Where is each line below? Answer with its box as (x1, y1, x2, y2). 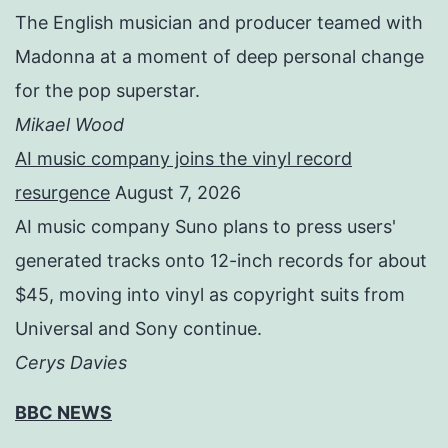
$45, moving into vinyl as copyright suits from (15, 284, 405, 306)
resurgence (15, 182, 110, 204)
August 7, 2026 (115, 182, 241, 204)
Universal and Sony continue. (15, 318, 262, 340)
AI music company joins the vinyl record (15, 148, 352, 170)
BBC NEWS (15, 402, 112, 424)
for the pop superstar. (15, 80, 200, 102)
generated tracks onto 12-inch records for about (15, 250, 427, 272)
